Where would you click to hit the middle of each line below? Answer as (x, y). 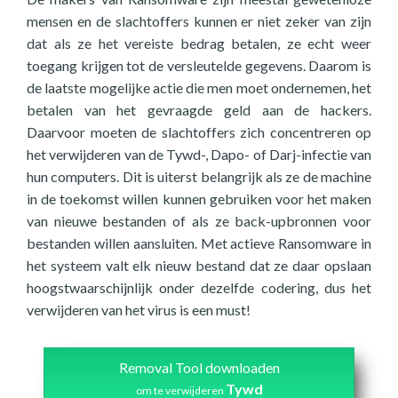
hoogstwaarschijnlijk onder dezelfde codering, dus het (199, 287)
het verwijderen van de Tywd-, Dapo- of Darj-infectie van (199, 154)
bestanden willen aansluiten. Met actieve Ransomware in (199, 243)
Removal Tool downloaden (199, 367)
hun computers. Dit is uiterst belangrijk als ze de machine (199, 176)
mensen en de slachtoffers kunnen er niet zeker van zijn (199, 21)
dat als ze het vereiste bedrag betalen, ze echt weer (199, 43)
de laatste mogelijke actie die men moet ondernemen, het (199, 88)
